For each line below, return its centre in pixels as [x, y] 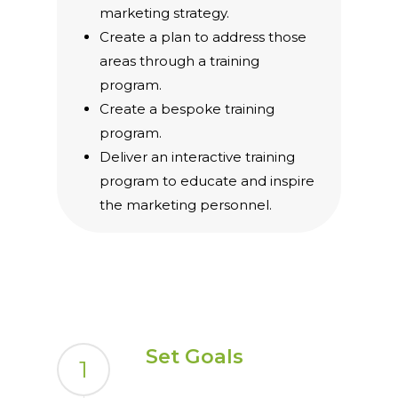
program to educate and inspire [207, 180]
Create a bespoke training [187, 108]
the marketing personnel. [186, 204]
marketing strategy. [165, 12]
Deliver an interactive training [198, 156]
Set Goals [195, 357]
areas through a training [180, 60]
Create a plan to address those [203, 36]
